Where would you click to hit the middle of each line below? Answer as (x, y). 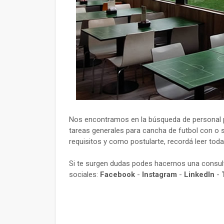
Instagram (159, 174)
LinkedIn (199, 174)
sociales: (84, 174)
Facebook (117, 174)
